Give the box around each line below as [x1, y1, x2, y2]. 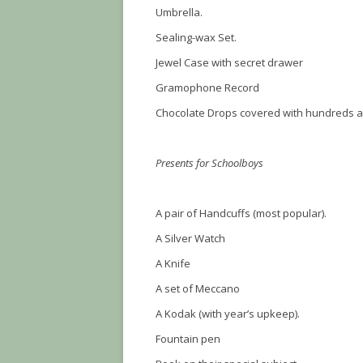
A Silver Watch [156, 231, 225, 246]
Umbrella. [156, 5, 203, 19]
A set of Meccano [156, 281, 240, 296]
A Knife [156, 256, 190, 271]
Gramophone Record [156, 80, 259, 95]
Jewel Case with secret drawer [156, 55, 303, 70]
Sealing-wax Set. [156, 30, 237, 45]
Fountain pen [156, 331, 220, 346]
